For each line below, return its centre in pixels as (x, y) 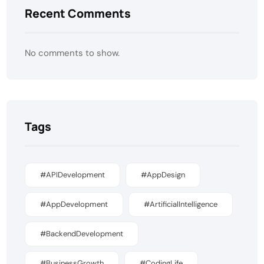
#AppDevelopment (74, 204)
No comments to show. (72, 53)
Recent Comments (78, 14)
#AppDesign (163, 175)
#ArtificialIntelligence (181, 204)
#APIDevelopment (73, 175)
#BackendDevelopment (82, 234)
